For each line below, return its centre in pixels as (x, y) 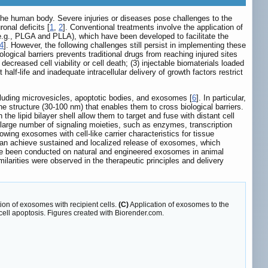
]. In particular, (221, 98)
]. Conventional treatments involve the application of (153, 28)
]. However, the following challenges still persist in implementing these (125, 45)
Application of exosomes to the (179, 205)
